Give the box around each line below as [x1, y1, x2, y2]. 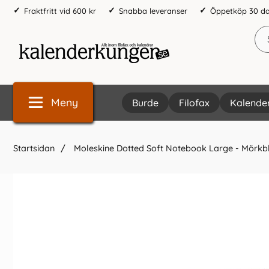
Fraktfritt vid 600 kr [24, 5, 96, 16]
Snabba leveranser [119, 5, 187, 16]
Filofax [179, 97, 210, 109]
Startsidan [13, 143, 55, 154]
